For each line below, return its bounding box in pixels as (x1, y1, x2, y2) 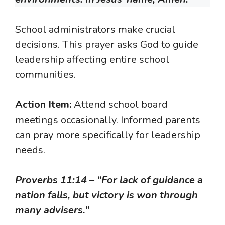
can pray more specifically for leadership (15, 128, 200, 142)
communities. (15, 68, 76, 82)
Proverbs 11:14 (15, 173, 87, 187)
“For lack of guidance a (97, 173, 203, 187)
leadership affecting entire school (15, 53, 169, 67)
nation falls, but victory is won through (15, 188, 198, 202)
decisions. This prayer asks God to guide (15, 38, 198, 52)
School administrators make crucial (15, 23, 175, 37)
